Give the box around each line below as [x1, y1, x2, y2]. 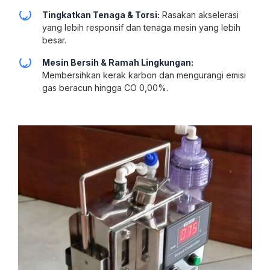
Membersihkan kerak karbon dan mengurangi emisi [42, 69, 246, 80]
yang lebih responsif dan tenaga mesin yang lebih [42, 22, 240, 33]
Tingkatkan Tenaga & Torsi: [42, 9, 160, 20]
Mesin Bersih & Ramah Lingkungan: [42, 57, 193, 67]
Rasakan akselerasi [160, 9, 239, 20]
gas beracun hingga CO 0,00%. [42, 82, 168, 93]
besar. [42, 34, 66, 45]
